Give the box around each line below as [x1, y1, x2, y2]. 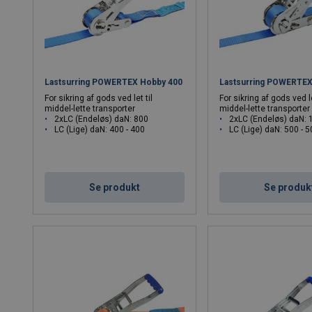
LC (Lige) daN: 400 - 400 [54, 125, 146, 135]
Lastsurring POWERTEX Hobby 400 [45, 77, 183, 88]
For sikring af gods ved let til [45, 93, 153, 104]
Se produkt [89, 182, 141, 194]
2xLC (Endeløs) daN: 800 [54, 114, 149, 125]
